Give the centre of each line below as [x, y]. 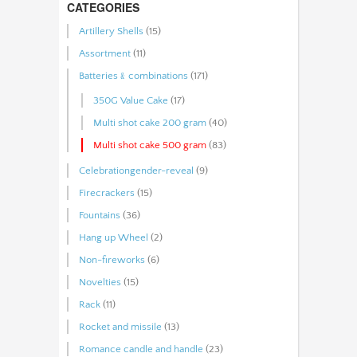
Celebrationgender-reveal [136, 170]
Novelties [100, 282]
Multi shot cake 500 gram [150, 145]
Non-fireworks [112, 259]
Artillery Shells [111, 31]
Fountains [100, 215]
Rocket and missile [120, 326]
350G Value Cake [131, 100]
